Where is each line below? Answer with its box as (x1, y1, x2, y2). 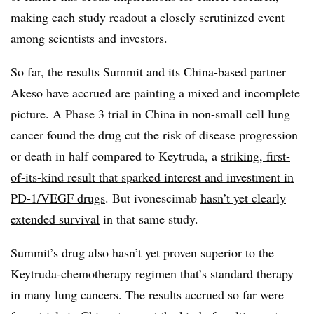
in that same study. (100, 210, 198, 227)
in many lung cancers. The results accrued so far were (11, 285, 284, 303)
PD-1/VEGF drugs (11, 189, 105, 206)
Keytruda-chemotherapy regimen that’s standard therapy (11, 264, 294, 282)
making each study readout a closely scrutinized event (11, 8, 285, 25)
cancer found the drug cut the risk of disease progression (11, 125, 298, 143)
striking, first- (221, 146, 290, 164)
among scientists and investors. (11, 29, 168, 46)
